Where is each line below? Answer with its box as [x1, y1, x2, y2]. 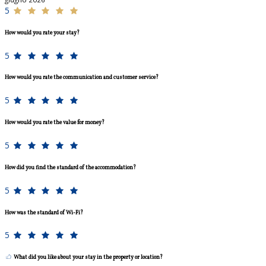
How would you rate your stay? [5, 28, 80, 37]
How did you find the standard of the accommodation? [5, 163, 136, 172]
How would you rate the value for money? [5, 119, 104, 127]
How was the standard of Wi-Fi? [5, 208, 83, 217]
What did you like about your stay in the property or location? [12, 254, 163, 262]
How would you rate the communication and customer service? [5, 74, 159, 82]
